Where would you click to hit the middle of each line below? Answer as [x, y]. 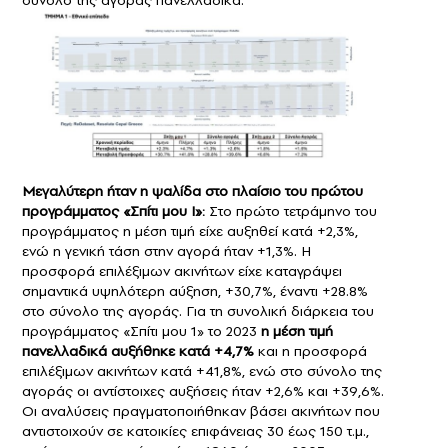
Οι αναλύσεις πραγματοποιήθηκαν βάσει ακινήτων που [201, 411]
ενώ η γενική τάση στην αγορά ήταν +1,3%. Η [166, 251]
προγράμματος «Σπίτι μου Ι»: [113, 211]
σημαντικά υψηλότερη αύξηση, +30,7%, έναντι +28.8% [195, 291]
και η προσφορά [310, 351]
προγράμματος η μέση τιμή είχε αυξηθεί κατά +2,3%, [190, 231]
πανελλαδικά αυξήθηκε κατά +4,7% [138, 351]
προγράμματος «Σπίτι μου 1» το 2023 [139, 331]
